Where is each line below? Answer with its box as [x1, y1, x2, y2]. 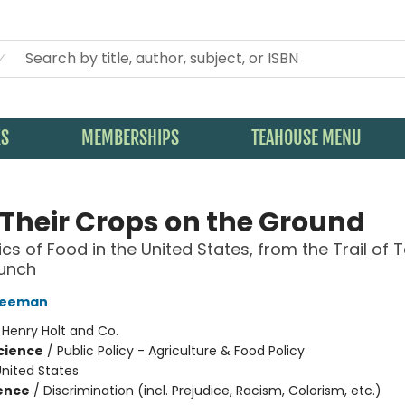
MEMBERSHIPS [81, 127, 179, 149]
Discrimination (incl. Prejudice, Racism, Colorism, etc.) [42, 381, 381, 400]
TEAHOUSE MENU [251, 127, 362, 149]
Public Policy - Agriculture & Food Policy [56, 342, 305, 360]
